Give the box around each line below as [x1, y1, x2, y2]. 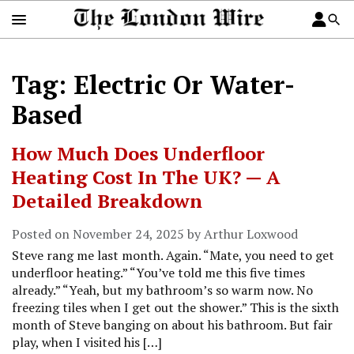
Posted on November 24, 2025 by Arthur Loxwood [12, 225, 298, 243]
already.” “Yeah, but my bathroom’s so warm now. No [12, 281, 313, 299]
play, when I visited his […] [12, 333, 162, 352]
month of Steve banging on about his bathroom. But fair [12, 316, 333, 334]
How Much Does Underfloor [12, 141, 265, 167]
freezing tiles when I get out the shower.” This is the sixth [12, 299, 339, 317]
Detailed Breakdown [12, 188, 202, 214]
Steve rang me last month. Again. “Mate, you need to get [12, 247, 334, 265]
